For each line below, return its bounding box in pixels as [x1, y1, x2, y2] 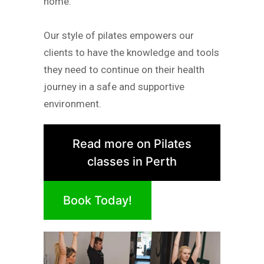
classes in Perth [87, 154, 177, 169]
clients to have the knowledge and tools [44, 47, 219, 59]
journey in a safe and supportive [44, 81, 184, 93]
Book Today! [63, 193, 132, 207]
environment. [44, 98, 101, 110]
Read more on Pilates [72, 136, 192, 151]
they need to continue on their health [44, 64, 204, 76]
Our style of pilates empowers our [44, 29, 194, 42]
